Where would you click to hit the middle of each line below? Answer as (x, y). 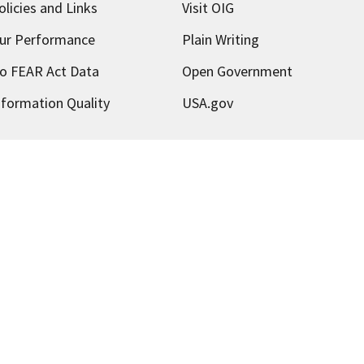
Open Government (237, 71)
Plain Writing (220, 39)
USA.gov (207, 102)
